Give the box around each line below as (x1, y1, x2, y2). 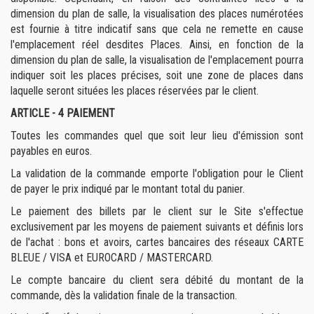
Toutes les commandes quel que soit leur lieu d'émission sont (11, 129, 303, 142)
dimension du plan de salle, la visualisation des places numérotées (11, 7, 303, 20)
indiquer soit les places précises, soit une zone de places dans (11, 69, 303, 82)
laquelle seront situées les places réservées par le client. (11, 84, 259, 97)
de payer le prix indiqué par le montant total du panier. (11, 182, 245, 196)
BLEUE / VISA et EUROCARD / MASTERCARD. (11, 251, 213, 264)
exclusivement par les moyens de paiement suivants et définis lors (11, 220, 303, 233)
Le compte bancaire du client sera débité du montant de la (11, 273, 303, 287)
